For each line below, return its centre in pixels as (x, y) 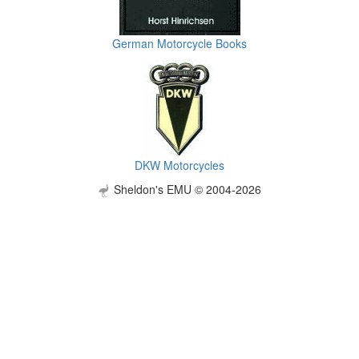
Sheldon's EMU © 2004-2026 (186, 189)
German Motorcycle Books (179, 43)
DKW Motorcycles (179, 165)
